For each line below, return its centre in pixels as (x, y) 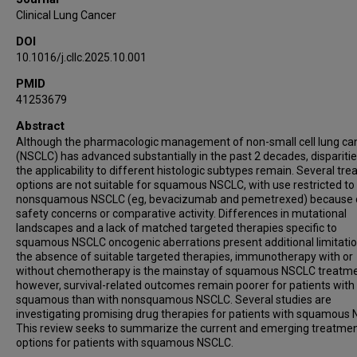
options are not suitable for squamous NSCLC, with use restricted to (185, 184)
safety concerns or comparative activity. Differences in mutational (181, 213)
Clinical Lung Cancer (66, 15)
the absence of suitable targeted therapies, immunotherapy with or (184, 256)
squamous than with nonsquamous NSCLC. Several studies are (174, 299)
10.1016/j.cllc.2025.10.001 (81, 57)
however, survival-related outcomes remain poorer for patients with (185, 285)
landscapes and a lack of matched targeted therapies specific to (177, 228)
